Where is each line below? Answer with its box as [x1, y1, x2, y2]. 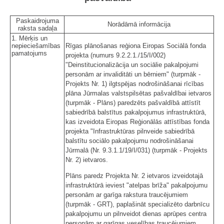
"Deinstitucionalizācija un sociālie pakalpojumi [65, 60, 198, 68]
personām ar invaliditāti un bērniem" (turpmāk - [65, 70, 200, 78]
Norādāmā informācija [107, 20, 170, 28]
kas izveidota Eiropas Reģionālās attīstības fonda [65, 117, 209, 125]
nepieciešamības [11, 41, 60, 49]
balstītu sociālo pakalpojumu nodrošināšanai [65, 136, 193, 144]
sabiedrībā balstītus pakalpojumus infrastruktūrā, [65, 108, 206, 116]
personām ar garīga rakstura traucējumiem [65, 190, 188, 198]
